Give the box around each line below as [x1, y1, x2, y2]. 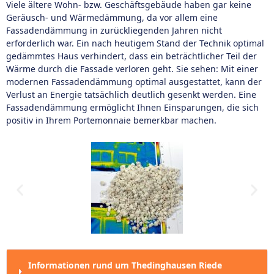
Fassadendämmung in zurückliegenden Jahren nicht [6, 24, 222, 36]
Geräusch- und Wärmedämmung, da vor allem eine [6, 12, 218, 23]
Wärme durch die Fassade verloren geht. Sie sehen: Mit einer [6, 63, 258, 75]
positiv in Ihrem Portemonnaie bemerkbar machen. [6, 114, 217, 126]
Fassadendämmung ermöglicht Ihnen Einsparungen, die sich [6, 102, 259, 113]
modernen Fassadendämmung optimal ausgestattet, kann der [6, 76, 262, 87]
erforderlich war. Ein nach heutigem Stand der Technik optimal [6, 37, 264, 49]
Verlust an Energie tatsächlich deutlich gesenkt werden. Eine [6, 89, 256, 100]
